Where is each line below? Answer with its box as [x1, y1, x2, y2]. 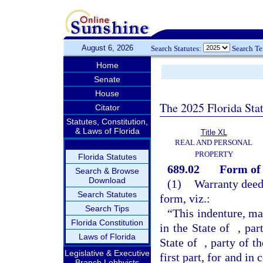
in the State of [160, 221, 234, 234]
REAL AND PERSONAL [175, 138, 252, 147]
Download [89, 176, 126, 185]
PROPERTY [194, 150, 233, 159]
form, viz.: [160, 192, 210, 205]
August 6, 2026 [81, 43, 133, 52]
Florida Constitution [71, 218, 143, 227]
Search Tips [85, 204, 129, 213]
